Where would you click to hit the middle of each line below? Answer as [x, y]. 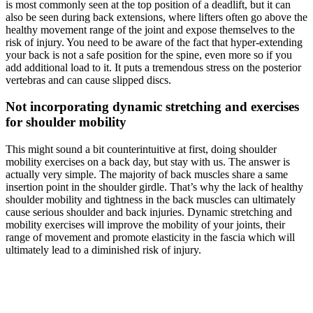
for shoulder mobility [66, 122]
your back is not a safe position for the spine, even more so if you [149, 54]
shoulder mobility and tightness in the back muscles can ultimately [151, 200]
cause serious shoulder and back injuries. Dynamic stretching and [149, 212]
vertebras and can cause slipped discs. [88, 80]
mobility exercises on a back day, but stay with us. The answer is [148, 162]
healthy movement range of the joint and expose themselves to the [150, 29]
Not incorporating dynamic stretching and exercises [152, 107]
